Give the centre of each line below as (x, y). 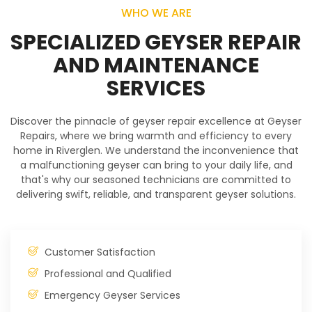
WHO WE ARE (156, 13)
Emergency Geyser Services (112, 295)
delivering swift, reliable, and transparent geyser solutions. (156, 195)
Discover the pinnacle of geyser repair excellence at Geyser (156, 122)
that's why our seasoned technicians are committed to (156, 180)
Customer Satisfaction (100, 252)
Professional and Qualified (108, 273)
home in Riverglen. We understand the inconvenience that (156, 151)
